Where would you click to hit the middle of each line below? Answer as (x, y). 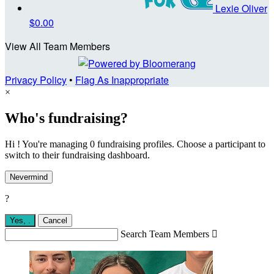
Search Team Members (165, 234)
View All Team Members (57, 46)
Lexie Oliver (241, 9)
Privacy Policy (36, 80)
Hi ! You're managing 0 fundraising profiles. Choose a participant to (135, 144)
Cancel (55, 220)
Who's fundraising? (66, 118)
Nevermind (29, 177)
